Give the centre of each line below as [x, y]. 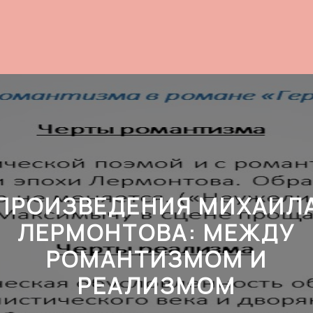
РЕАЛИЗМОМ [156, 286]
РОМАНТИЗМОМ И [156, 260]
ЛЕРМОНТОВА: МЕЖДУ [156, 233]
